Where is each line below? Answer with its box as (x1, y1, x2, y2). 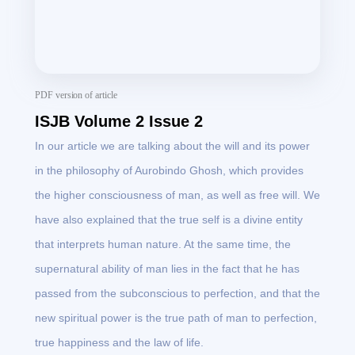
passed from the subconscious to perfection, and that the (35, 287, 320, 300)
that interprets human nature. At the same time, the (35, 238, 291, 251)
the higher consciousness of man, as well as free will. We (35, 189, 320, 202)
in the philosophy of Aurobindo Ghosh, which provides (35, 164, 303, 177)
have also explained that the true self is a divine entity (35, 213, 303, 227)
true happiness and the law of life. (35, 336, 204, 349)
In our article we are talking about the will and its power (35, 139, 310, 153)
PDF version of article (35, 90, 117, 101)
